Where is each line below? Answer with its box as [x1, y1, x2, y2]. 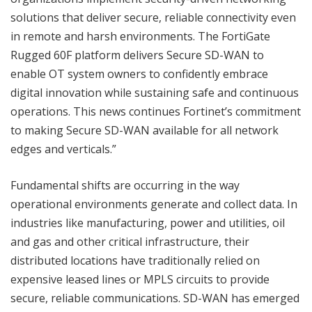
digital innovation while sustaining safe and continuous [10, 85, 299, 100]
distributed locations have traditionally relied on [10, 253, 260, 268]
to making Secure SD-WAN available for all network [10, 123, 279, 138]
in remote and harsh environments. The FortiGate [10, 29, 270, 44]
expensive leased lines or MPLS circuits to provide [10, 272, 270, 287]
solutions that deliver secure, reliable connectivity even [10, 10, 296, 25]
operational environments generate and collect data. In [10, 196, 297, 212]
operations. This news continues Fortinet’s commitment [10, 104, 301, 119]
